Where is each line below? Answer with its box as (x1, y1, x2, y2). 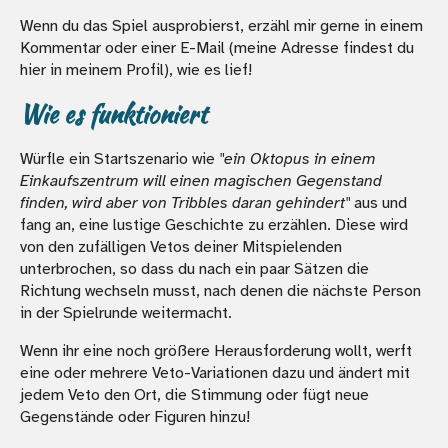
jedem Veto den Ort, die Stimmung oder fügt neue (20, 384, 369, 405)
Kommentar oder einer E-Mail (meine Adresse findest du (20, 37, 414, 58)
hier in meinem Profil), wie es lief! (20, 59, 252, 80)
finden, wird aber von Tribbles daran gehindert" (20, 192, 350, 213)
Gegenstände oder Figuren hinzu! (20, 406, 250, 427)
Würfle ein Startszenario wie (20, 148, 219, 169)
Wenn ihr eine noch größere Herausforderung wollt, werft (20, 340, 412, 361)
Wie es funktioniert (20, 96, 207, 132)
